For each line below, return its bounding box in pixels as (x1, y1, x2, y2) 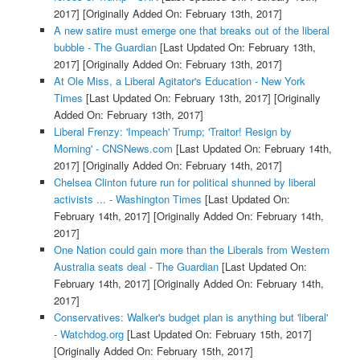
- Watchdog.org (53, 326, 124, 342)
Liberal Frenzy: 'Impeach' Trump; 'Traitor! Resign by (53, 124, 292, 140)
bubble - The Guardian (53, 39, 157, 55)
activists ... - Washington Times (53, 191, 202, 207)
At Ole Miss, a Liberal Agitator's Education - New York (53, 73, 305, 89)
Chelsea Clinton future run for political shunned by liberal (53, 174, 316, 190)
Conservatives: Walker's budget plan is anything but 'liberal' (53, 309, 328, 325)
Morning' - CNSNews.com (53, 141, 173, 157)
